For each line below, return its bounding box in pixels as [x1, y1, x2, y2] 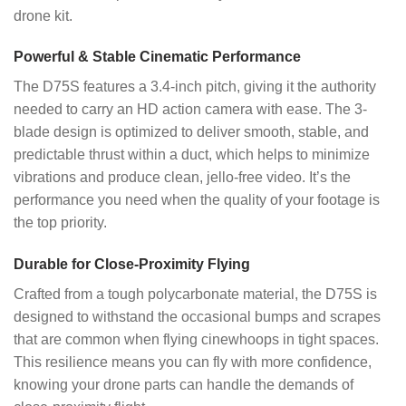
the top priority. [14, 215, 107, 231]
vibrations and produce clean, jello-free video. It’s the [14, 169, 351, 186]
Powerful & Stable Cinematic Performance [14, 49, 301, 65]
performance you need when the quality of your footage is [14, 192, 380, 208]
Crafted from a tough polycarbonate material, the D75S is [14, 286, 377, 303]
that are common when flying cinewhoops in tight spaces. [14, 332, 379, 348]
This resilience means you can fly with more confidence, [14, 354, 372, 371]
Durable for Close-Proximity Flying [14, 256, 250, 273]
